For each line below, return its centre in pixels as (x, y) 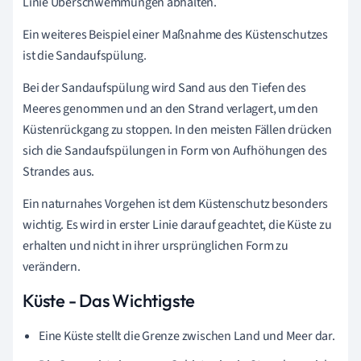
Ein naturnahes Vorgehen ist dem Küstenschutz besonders (176, 204)
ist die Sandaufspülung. (85, 56)
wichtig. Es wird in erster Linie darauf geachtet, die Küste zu (177, 225)
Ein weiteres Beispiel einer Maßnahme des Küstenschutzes (175, 35)
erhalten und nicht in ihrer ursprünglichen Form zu (156, 246)
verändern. (52, 267)
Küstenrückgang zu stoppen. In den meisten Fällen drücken (177, 130)
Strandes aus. (59, 172)
